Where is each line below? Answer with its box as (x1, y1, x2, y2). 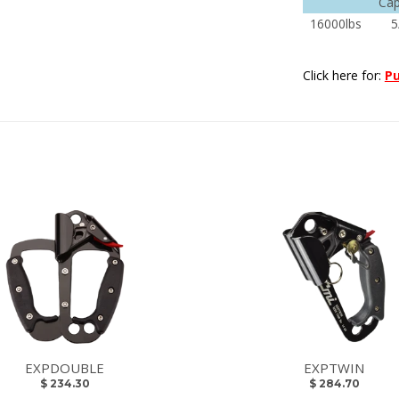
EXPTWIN (304, 359, 365, 378)
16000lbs (310, 15, 362, 33)
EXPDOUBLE (25, 359, 105, 378)
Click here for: (302, 67, 381, 85)
